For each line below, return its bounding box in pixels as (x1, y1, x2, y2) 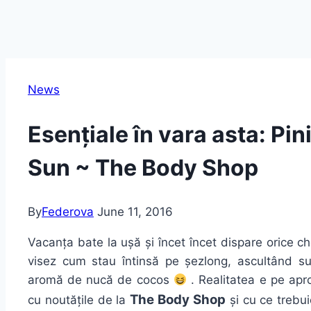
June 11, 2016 (97, 205, 173, 219)
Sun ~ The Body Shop (28, 153, 258, 181)
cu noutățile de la (28, 293, 131, 308)
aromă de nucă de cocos (28, 273, 174, 287)
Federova (42, 205, 94, 219)
